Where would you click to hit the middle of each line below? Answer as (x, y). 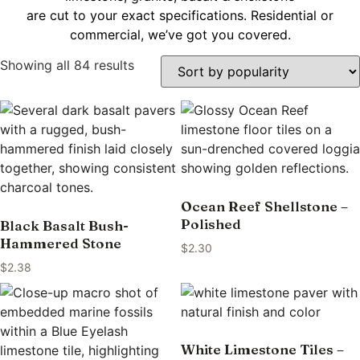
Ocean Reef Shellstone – (264, 206)
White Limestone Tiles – (262, 350)
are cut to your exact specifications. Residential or (180, 15)
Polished (211, 223)
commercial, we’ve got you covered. (180, 34)
